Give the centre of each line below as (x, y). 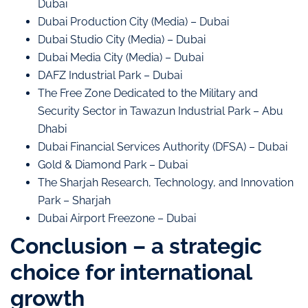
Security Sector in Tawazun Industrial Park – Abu (161, 111)
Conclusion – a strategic (136, 245)
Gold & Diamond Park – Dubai (113, 164)
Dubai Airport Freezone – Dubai (117, 218)
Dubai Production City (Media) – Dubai (133, 21)
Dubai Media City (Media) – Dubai (121, 57)
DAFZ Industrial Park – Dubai (110, 75)
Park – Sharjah (74, 200)
